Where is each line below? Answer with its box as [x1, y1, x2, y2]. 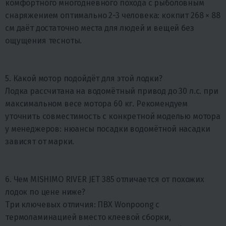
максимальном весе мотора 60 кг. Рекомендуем [5, 99, 188, 109]
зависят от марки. [5, 137, 75, 147]
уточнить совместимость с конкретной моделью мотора [5, 111, 220, 122]
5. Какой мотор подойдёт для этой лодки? [5, 74, 162, 84]
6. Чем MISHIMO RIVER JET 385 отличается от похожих [5, 175, 204, 185]
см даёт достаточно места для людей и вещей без [5, 23, 194, 33]
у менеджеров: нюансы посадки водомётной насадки [5, 124, 210, 134]
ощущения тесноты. [5, 36, 82, 46]
